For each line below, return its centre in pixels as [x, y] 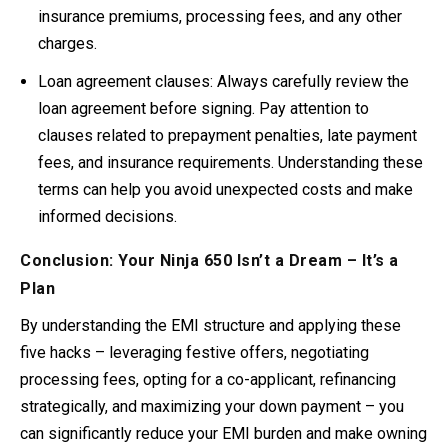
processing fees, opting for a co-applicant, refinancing [208, 379]
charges [66, 43]
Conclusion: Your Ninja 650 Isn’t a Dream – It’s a [209, 260]
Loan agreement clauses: [126, 81]
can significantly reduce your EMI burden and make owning [223, 433]
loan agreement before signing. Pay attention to [204, 108]
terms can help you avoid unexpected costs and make [226, 189]
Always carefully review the [311, 81]
